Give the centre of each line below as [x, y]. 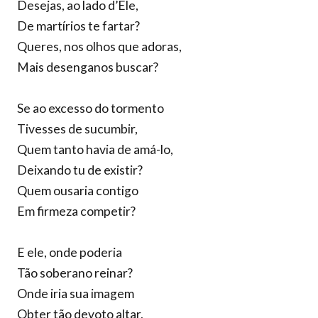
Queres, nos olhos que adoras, [99, 46]
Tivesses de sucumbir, [77, 129]
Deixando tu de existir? [80, 170]
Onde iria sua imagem [76, 294]
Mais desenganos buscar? [88, 67]
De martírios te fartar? [78, 26]
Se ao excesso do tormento [91, 108]
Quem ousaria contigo [78, 191]
